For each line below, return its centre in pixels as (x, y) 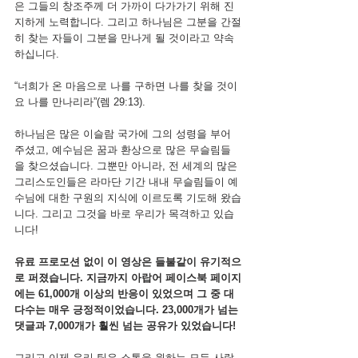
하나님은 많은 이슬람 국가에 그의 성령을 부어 (124, 134)
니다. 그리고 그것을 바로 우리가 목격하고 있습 (124, 214)
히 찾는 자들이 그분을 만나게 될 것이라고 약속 (124, 38)
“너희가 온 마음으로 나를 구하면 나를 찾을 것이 (126, 86)
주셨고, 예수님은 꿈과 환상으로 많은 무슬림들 (123, 150)
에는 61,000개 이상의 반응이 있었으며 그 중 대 (124, 294)
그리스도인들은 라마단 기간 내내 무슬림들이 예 (126, 182)
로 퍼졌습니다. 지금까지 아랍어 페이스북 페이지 (128, 278)
